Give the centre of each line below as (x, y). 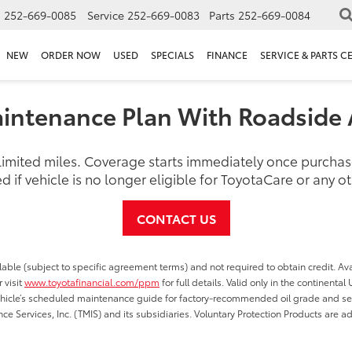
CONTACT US (176, 218)
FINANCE (227, 55)
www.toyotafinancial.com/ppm (92, 282)
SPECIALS (172, 55)
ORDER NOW (71, 55)
